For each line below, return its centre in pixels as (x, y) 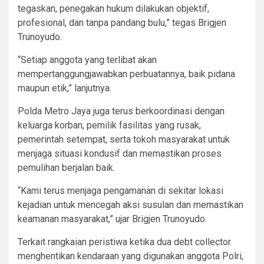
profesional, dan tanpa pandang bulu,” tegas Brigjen (122, 22)
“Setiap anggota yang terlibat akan (87, 60)
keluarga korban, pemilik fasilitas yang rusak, (109, 125)
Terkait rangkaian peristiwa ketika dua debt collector (124, 242)
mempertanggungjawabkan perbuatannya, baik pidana (126, 74)
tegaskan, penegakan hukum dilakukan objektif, (113, 8)
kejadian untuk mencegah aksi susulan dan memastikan (131, 204)
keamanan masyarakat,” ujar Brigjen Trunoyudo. (112, 219)
